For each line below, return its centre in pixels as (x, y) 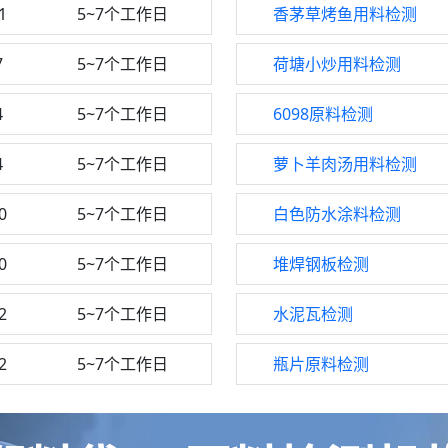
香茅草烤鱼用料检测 (345, 14)
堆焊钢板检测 (321, 264)
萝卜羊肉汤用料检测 (345, 164)
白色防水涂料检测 (337, 214)
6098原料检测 (323, 114)
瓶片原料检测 (321, 364)
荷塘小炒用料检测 (337, 64)
